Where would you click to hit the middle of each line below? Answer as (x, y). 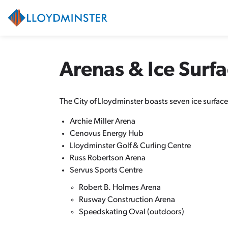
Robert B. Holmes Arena (120, 188)
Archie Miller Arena (103, 122)
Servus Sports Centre (106, 170)
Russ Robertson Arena (108, 158)
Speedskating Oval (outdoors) (132, 212)
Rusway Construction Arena (127, 200)
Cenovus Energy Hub (107, 134)
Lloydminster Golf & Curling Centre (130, 146)
